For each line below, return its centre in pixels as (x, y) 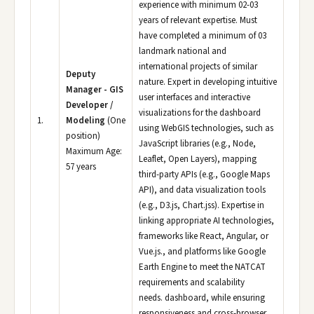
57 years (81, 167)
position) (83, 136)
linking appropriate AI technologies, (206, 221)
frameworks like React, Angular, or (204, 236)
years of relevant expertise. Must (198, 20)
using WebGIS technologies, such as (206, 128)
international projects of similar (198, 67)
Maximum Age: (94, 151)
